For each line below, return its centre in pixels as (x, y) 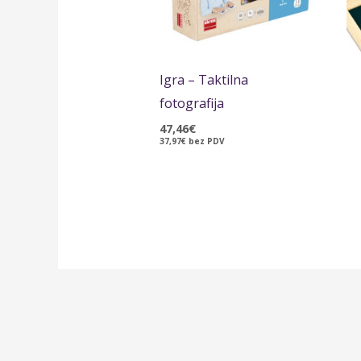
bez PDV (205, 141)
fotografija (191, 104)
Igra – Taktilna (203, 80)
